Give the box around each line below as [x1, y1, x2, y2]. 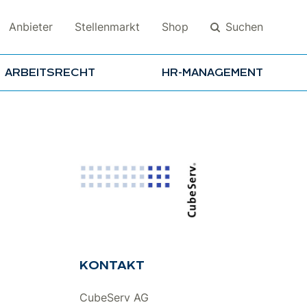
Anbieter [9, 20, 53, 34]
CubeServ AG [79, 291, 149, 305]
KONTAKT [79, 260, 145, 273]
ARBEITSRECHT [4, 67, 95, 79]
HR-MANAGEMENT [161, 67, 263, 79]
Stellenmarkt [75, 20, 140, 34]
